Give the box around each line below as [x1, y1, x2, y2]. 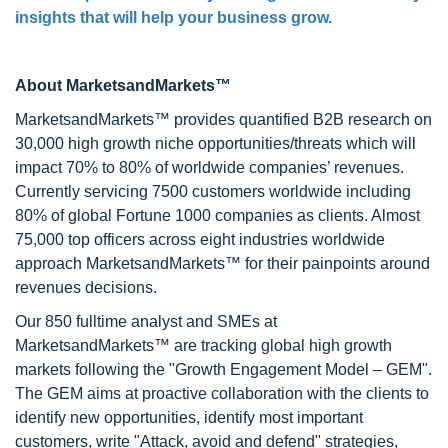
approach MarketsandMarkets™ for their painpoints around [15, 255, 430, 272]
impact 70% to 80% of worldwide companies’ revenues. [15, 159, 404, 176]
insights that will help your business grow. [15, 9, 332, 26]
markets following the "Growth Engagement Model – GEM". [15, 361, 432, 378]
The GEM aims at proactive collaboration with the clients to [15, 385, 429, 402]
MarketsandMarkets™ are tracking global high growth [15, 337, 392, 354]
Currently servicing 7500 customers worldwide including [15, 183, 411, 200]
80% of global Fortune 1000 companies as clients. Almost [15, 207, 420, 224]
